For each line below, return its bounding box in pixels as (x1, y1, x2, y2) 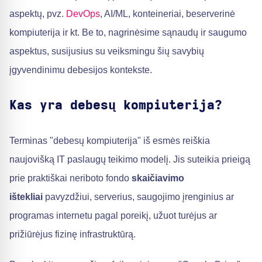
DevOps (66, 9, 100, 19)
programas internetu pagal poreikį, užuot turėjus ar (9, 211, 217, 220)
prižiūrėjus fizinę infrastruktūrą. (9, 229, 136, 239)
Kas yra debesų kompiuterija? (9, 99, 222, 112)
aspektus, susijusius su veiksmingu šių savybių (9, 46, 204, 56)
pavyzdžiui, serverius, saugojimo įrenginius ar (43, 192, 234, 202)
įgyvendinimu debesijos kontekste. (9, 65, 152, 75)
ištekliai (9, 192, 43, 202)
